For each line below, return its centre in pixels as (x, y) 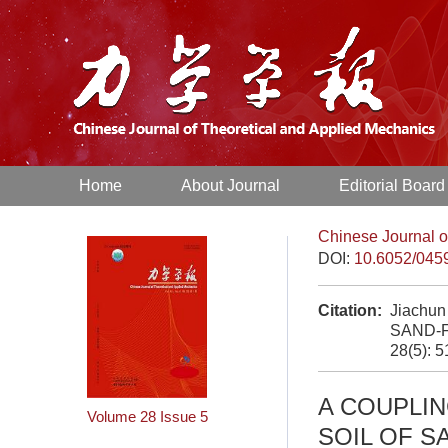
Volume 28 (121, 417)
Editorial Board (392, 185)
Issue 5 (184, 417)
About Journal (231, 185)
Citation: (350, 310)
